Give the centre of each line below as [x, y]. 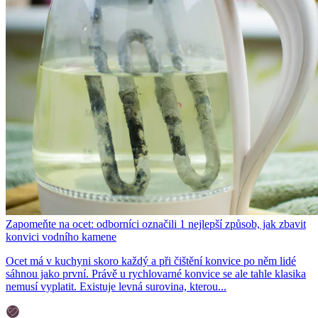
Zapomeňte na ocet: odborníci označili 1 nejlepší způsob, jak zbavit [156, 224]
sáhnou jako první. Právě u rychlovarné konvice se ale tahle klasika [156, 274]
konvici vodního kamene [61, 237]
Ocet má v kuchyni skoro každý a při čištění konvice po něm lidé [151, 261]
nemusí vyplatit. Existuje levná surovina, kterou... [116, 287]
